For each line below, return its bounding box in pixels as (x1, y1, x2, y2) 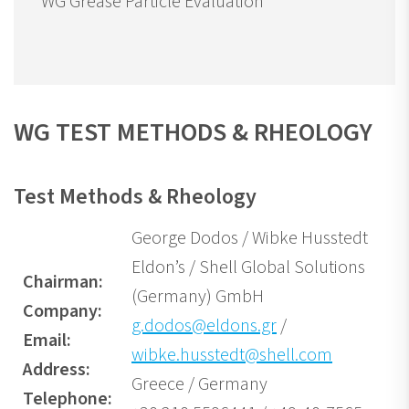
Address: (23, 357, 90, 383)
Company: (23, 299, 102, 325)
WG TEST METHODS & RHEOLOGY (14, 114, 372, 152)
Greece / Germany (131, 372, 267, 398)
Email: (23, 328, 71, 354)
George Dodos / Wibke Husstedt (131, 225, 368, 252)
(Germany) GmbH (131, 284, 264, 310)
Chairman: (23, 269, 103, 296)
